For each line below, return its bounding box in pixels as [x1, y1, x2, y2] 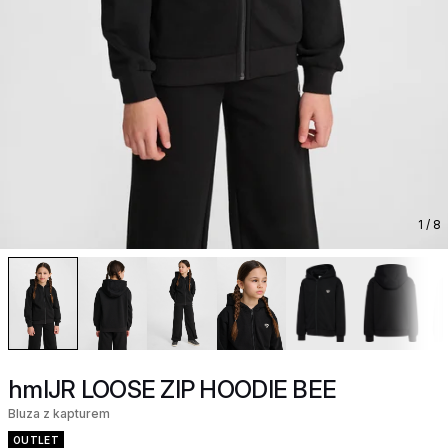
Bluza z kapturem [8, 405, 110, 421]
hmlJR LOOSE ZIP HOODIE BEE [8, 374, 337, 404]
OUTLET [13, 433, 59, 446]
